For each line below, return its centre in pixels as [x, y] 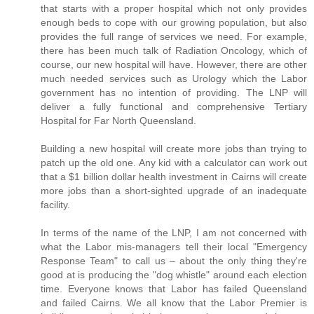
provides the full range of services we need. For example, [174, 36]
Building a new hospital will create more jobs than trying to [174, 148]
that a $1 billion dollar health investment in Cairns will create [174, 176]
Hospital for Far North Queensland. [118, 120]
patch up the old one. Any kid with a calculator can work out [174, 162]
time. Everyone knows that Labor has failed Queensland [174, 288]
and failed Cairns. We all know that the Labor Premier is [174, 302]
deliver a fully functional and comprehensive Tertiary [174, 106]
